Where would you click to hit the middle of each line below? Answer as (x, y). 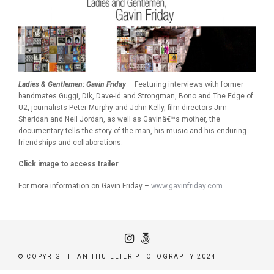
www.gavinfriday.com (187, 186)
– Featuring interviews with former (185, 84)
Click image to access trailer (68, 164)
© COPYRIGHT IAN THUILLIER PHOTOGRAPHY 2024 (117, 257)
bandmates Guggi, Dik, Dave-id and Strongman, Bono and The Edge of (136, 96)
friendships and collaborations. (71, 142)
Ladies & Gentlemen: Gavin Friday (72, 84)
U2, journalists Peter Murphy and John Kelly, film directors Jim (123, 107)
